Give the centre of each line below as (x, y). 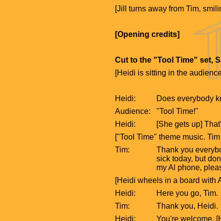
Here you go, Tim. (187, 193)
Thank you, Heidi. (187, 206)
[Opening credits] (147, 34)
